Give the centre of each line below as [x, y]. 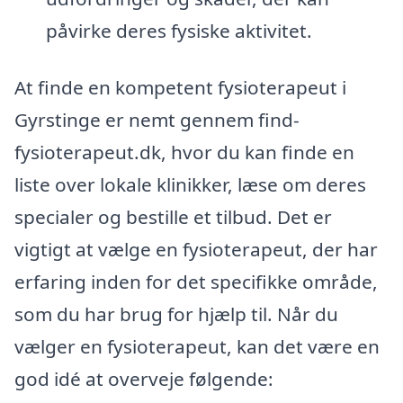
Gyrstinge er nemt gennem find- [157, 120]
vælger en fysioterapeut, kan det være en [197, 347]
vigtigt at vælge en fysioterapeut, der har [196, 250]
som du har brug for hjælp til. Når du [176, 314]
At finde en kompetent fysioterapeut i [180, 88]
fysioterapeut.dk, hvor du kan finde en [184, 152]
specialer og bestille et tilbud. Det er [173, 217]
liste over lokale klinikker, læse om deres [190, 185]
